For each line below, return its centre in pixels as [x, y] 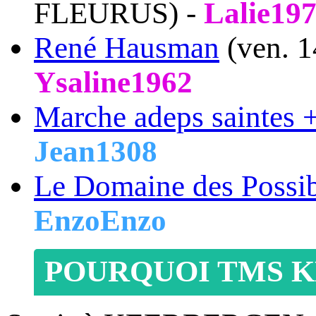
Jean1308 [96, 152]
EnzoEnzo [100, 221]
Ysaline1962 [113, 83]
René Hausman [127, 48]
